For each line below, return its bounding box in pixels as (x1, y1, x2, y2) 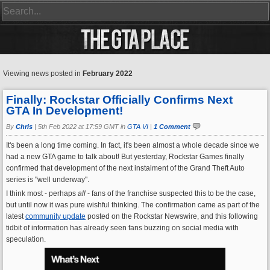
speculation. (6, 235, 46, 243)
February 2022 (83, 69, 133, 78)
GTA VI (127, 123, 148, 130)
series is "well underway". (6, 175, 89, 184)
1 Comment (154, 123, 190, 130)
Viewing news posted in (3, 69, 83, 78)
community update (25, 212, 86, 221)
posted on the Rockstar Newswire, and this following (86, 212, 258, 221)
